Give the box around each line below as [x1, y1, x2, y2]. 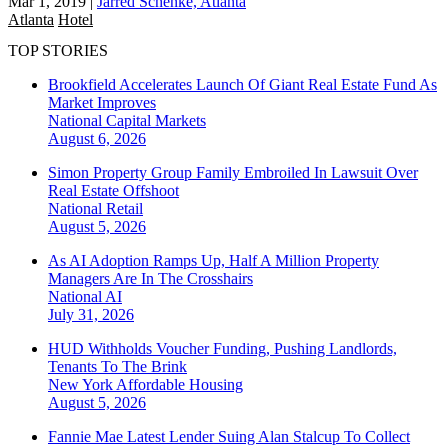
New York [48, 376, 116, 394]
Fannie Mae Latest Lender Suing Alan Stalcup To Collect [48, 428, 410, 446]
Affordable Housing [116, 376, 243, 394]
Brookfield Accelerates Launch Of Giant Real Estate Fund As [48, 76, 437, 94]
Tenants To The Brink [48, 358, 187, 376]
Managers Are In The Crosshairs [48, 270, 253, 288]
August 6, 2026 [48, 130, 146, 148]
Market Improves [48, 94, 156, 112]
